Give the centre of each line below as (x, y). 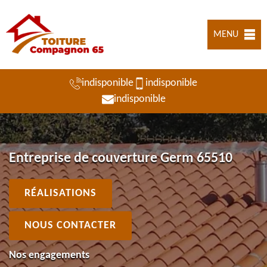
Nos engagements (49, 256)
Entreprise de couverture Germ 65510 (121, 159)
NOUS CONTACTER (70, 226)
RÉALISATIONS (60, 194)
